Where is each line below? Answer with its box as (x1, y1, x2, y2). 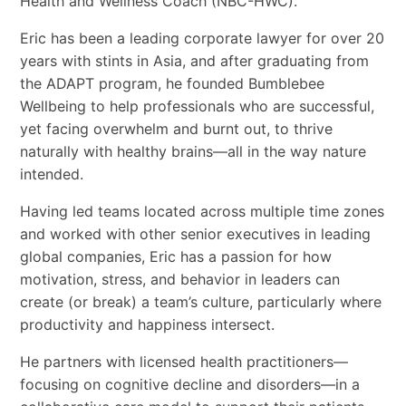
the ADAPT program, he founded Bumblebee (19, 74, 324, 93)
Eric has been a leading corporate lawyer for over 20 (19, 29, 384, 48)
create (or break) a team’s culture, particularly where (19, 293, 382, 312)
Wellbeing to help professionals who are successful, (19, 97, 374, 116)
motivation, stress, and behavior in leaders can (19, 270, 340, 289)
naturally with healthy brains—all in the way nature (19, 142, 366, 161)
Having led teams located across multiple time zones (19, 202, 384, 221)
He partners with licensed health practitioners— (19, 353, 348, 372)
